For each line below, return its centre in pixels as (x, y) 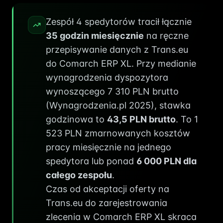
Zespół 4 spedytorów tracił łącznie (119, 22)
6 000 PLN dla (167, 161)
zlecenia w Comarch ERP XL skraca (121, 217)
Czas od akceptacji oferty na (108, 189)
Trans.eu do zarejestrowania (107, 203)
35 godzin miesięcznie (95, 36)
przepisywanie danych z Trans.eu (117, 50)
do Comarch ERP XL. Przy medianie (121, 63)
